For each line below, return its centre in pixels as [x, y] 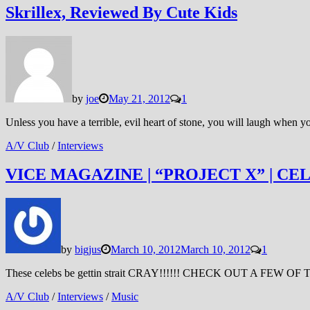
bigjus [88, 250]
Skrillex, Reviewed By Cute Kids [121, 12]
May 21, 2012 [139, 98]
